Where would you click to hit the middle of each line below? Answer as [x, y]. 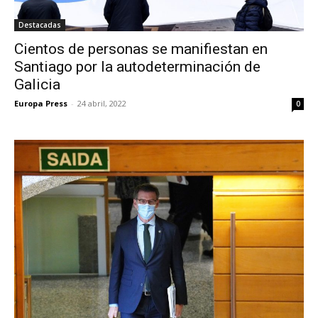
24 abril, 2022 [102, 103]
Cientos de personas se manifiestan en [141, 49]
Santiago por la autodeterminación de [137, 66]
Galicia [37, 84]
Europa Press [41, 103]
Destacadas [40, 24]
